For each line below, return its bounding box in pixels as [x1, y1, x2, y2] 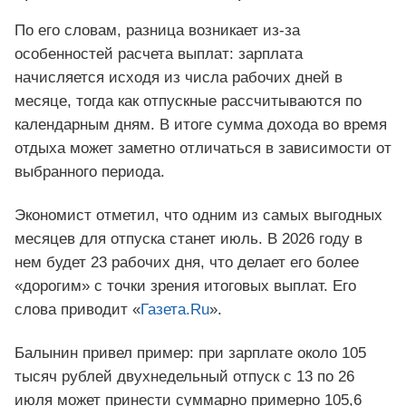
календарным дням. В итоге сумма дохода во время [14, 116, 387, 134]
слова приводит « [14, 301, 140, 319]
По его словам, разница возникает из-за [14, 22, 300, 40]
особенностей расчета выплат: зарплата [14, 45, 303, 63]
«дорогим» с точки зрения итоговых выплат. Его [14, 277, 356, 295]
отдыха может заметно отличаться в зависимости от [14, 140, 391, 158]
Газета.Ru [140, 301, 209, 319]
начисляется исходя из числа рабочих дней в [14, 69, 343, 87]
